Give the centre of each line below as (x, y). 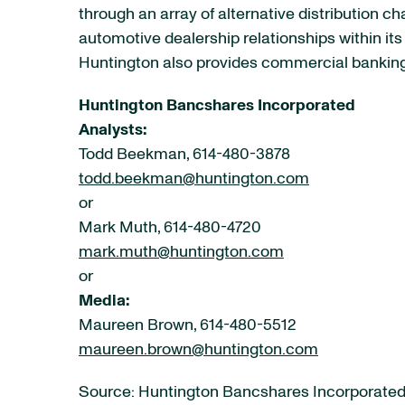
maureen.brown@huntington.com (198, 350)
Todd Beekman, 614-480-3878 (184, 155)
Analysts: (113, 130)
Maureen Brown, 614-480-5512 (188, 325)
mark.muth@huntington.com (181, 252)
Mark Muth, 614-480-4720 (170, 228)
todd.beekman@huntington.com (194, 179)
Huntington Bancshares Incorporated (217, 106)
